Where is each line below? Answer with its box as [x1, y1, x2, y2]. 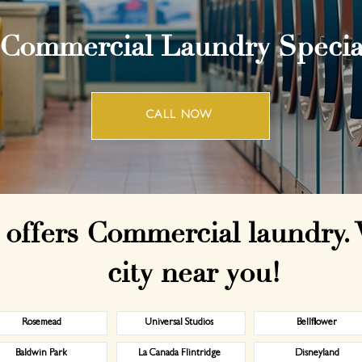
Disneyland [294, 348, 339, 359]
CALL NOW [145, 110, 213, 121]
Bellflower [297, 318, 337, 328]
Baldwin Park [15, 348, 67, 359]
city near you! [107, 255, 280, 290]
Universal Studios [145, 318, 213, 328]
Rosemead [21, 318, 61, 328]
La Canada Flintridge [137, 348, 221, 359]
